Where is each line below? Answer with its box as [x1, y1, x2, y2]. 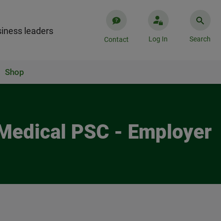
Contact [104, 36, 129, 43]
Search [189, 35, 211, 43]
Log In [148, 35, 168, 43]
